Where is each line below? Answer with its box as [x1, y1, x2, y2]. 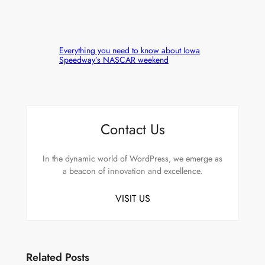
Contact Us [100, 118, 165, 140]
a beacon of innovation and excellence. [63, 164, 202, 177]
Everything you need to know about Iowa [59, 44, 200, 56]
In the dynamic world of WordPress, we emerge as [43, 152, 222, 164]
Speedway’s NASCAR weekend [59, 54, 169, 66]
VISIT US [115, 191, 150, 205]
